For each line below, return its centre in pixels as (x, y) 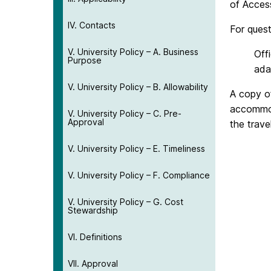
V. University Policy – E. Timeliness (136, 148)
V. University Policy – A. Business (133, 51)
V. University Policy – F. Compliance (139, 175)
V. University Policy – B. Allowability (138, 87)
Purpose (85, 60)
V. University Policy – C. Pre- (125, 113)
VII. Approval (93, 263)
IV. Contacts (92, 25)
